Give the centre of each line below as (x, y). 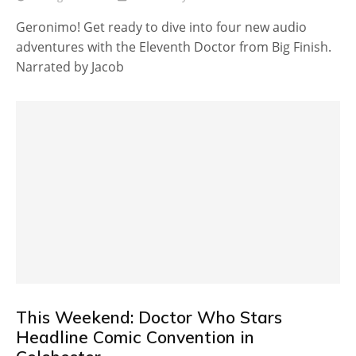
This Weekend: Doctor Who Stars (149, 317)
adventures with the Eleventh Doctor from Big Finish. (174, 47)
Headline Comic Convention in (135, 337)
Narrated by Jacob (70, 67)
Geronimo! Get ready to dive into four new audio (161, 27)
